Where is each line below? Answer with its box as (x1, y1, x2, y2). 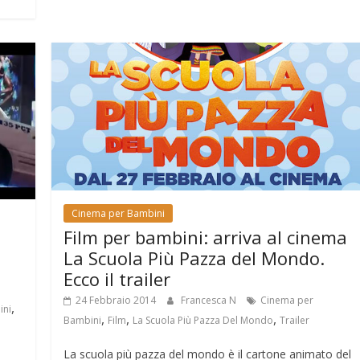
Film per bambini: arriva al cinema (63, 224, 348, 249)
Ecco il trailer (63, 266, 171, 291)
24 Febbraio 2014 (76, 292, 157, 307)
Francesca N (181, 292, 239, 307)
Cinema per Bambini (72, 206, 166, 220)
